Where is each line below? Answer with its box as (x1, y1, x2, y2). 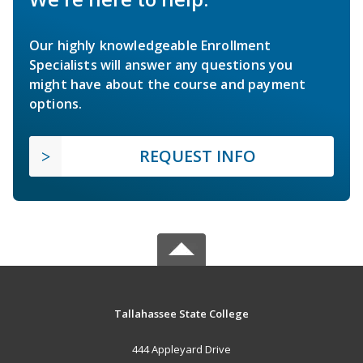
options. (29, 94, 83, 113)
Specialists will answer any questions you (29, 55, 293, 74)
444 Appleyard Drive (131, 341, 231, 357)
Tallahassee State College (113, 305, 249, 321)
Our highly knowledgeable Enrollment (29, 36, 271, 54)
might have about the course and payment (29, 75, 306, 93)
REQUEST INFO (139, 144, 256, 167)
